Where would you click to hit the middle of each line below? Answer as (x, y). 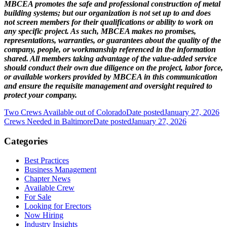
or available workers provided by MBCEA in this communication (111, 77)
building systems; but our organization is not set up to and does (107, 13)
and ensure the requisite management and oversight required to (108, 86)
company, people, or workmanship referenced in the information (110, 49)
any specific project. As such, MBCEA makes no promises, (100, 31)
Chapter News (47, 179)
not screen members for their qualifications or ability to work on (109, 22)
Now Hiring (44, 215)
